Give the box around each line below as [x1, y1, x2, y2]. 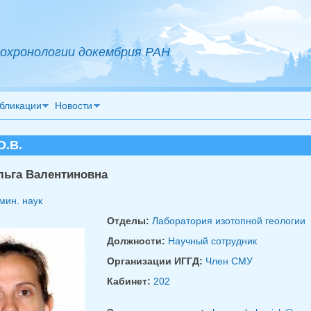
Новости [55, 99, 93, 111]
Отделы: [106, 215, 152, 226]
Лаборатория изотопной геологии [151, 215, 305, 226]
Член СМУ [205, 255, 253, 267]
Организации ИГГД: [106, 255, 205, 267]
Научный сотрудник [167, 235, 257, 246]
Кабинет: [106, 275, 153, 287]
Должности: [106, 235, 168, 246]
